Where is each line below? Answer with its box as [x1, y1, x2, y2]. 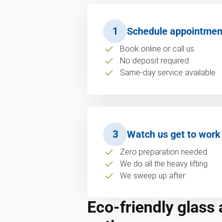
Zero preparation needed [119, 147, 207, 157]
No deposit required [119, 56, 189, 65]
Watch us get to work [127, 128, 221, 140]
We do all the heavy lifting [119, 159, 208, 168]
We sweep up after [119, 171, 185, 180]
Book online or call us [119, 44, 194, 54]
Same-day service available [119, 68, 216, 77]
